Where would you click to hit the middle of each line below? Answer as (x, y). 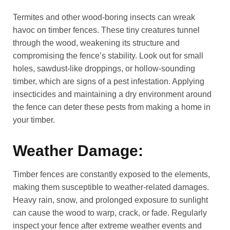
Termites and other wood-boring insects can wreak (104, 17)
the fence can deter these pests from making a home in (112, 107)
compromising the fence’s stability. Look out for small (108, 56)
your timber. (34, 120)
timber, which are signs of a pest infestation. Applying (109, 82)
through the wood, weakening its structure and (96, 43)
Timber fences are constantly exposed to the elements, (111, 175)
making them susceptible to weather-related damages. (111, 187)
